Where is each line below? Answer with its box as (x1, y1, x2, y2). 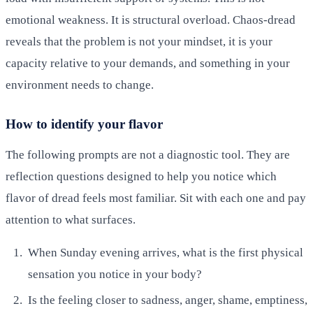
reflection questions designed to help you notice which (6, 169, 277, 183)
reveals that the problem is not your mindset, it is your (6, 34, 272, 48)
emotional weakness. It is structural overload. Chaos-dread (6, 13, 296, 27)
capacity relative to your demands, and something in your (6, 56, 290, 70)
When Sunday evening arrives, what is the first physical (28, 245, 303, 259)
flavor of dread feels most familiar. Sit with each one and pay (6, 191, 306, 205)
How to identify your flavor (6, 116, 163, 131)
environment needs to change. (6, 78, 154, 92)
